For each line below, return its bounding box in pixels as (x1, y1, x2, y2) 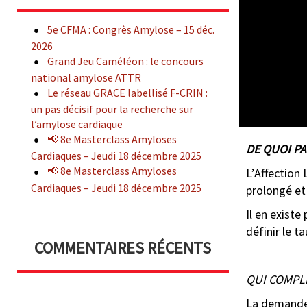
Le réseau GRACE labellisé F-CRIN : (47, 86, 208, 100)
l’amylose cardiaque (31, 117, 123, 132)
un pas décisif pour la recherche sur (31, 102, 193, 116)
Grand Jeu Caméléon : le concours (47, 54, 204, 69)
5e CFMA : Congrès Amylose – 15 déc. (47, 23, 214, 36)
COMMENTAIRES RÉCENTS (34, 236, 212, 258)
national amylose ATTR (31, 71, 141, 85)
